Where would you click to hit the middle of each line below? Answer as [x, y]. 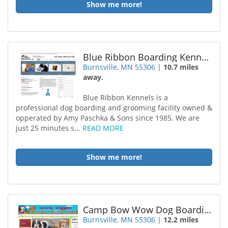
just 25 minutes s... [49, 128]
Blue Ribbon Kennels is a [126, 97]
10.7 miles [181, 67]
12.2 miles [181, 220]
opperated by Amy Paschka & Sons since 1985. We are [108, 118]
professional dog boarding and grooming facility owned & [114, 108]
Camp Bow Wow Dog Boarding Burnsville [208, 210]
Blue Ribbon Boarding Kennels [205, 57]
